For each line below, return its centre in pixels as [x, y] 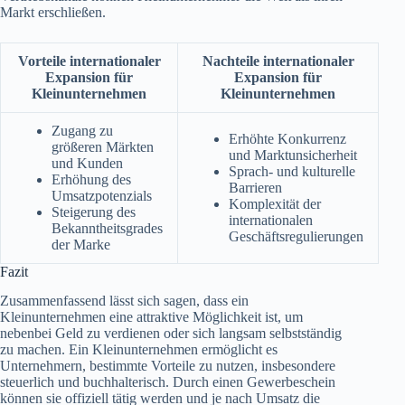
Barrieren [255, 187]
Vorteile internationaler [89, 61]
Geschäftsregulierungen [296, 236]
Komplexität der [275, 203]
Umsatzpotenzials [102, 195]
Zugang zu [82, 130]
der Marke [81, 244]
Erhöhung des [91, 179]
